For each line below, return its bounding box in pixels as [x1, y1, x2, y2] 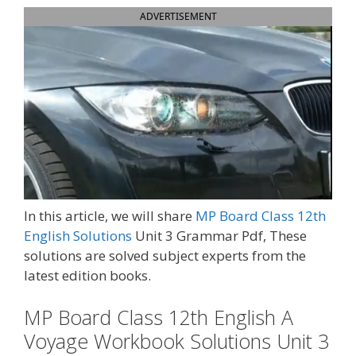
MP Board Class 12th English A [24, 304, 293, 331]
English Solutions [24, 226, 132, 245]
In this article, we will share [24, 206, 195, 225]
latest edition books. [24, 265, 151, 284]
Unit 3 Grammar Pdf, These [132, 226, 307, 245]
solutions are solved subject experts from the [24, 246, 306, 265]
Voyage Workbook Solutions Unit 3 [24, 327, 329, 354]
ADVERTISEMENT [139, 9, 217, 23]
